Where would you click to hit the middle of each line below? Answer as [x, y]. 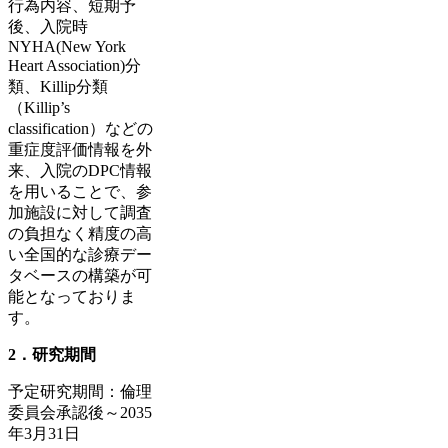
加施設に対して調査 [80, 212]
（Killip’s [39, 107]
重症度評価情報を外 [80, 149]
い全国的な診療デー [80, 254]
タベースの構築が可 [80, 275]
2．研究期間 [52, 354]
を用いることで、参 [80, 191]
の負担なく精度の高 [80, 233]
